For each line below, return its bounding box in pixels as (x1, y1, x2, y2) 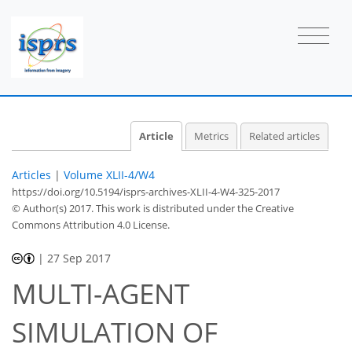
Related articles (249, 129, 320, 143)
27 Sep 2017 (47, 250, 112, 266)
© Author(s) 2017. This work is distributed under (12, 200, 237, 215)
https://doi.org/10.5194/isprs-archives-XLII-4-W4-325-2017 (12, 184, 280, 199)
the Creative (237, 200, 294, 215)
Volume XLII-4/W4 (64, 167, 155, 182)
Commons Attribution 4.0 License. (12, 217, 170, 232)
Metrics (193, 129, 229, 143)
